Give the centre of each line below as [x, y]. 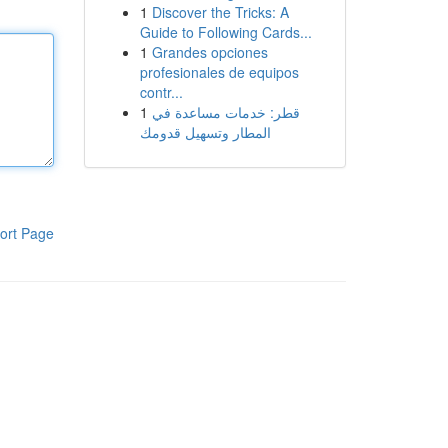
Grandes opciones [209, 52]
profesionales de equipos [219, 72]
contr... [161, 92]
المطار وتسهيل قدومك [205, 132]
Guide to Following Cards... [225, 32]
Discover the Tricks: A [220, 12]
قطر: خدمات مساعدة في [225, 112]
